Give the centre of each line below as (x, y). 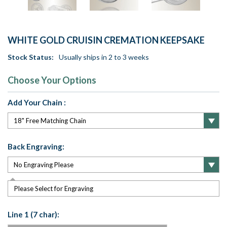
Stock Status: (31, 57)
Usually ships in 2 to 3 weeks (104, 57)
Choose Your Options (52, 80)
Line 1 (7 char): (33, 215)
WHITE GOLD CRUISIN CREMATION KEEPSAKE (106, 40)
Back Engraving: (36, 147)
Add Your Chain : (37, 103)
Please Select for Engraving (54, 189)
